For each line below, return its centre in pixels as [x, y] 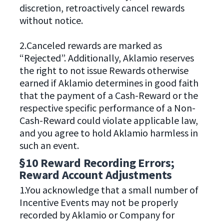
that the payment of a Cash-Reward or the [108, 95]
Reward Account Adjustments [96, 175]
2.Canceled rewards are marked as [90, 45]
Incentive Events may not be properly [98, 202]
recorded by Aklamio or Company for [97, 215]
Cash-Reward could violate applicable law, [108, 120]
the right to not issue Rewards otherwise [104, 70]
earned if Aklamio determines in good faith [109, 82]
